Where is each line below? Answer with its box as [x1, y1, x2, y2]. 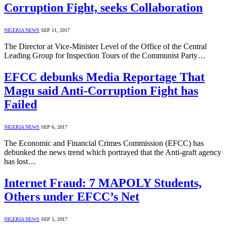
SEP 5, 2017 [41, 216, 67, 222]
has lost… [4, 157, 36, 166]
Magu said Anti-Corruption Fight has [4, 84, 198, 97]
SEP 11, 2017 [41, 27, 70, 33]
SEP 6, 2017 [41, 124, 67, 130]
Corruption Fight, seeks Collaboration [4, 1, 203, 14]
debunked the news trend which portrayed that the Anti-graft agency [4, 147, 221, 157]
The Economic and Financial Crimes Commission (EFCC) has [4, 138, 204, 147]
